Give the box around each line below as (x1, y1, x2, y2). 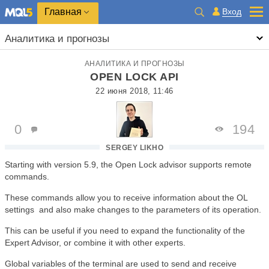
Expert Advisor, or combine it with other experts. (5, 238, 186, 247)
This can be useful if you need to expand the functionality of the (5, 226, 245, 235)
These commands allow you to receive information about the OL (5, 193, 247, 202)
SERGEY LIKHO (106, 144, 163, 152)
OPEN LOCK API (90, 71, 179, 83)
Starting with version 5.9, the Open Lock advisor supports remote (5, 160, 252, 169)
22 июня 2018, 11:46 (95, 86, 174, 95)
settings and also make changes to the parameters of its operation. (5, 205, 261, 214)
